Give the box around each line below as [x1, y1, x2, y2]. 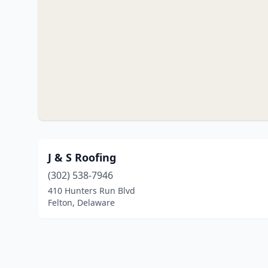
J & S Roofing [48, 150, 116, 165]
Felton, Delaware [48, 197, 115, 208]
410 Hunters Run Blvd [48, 185, 135, 196]
